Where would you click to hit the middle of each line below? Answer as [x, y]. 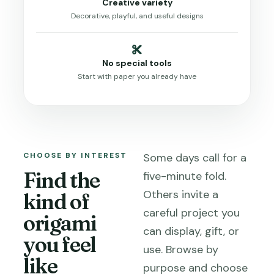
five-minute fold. [185, 176]
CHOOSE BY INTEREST [75, 155]
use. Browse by [181, 250]
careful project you [191, 213]
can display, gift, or [191, 231]
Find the [61, 180]
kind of [56, 202]
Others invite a [181, 194]
